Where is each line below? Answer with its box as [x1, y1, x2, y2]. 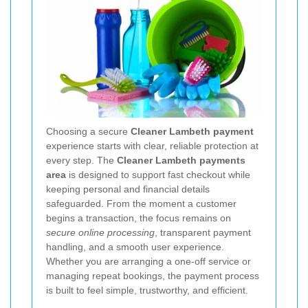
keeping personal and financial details [46, 183, 210, 195]
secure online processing [46, 226, 155, 238]
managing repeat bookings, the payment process [46, 269, 259, 281]
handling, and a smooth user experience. [46, 241, 224, 252]
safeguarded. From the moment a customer [46, 197, 236, 209]
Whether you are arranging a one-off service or [46, 255, 251, 267]
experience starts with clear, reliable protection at [46, 140, 258, 151]
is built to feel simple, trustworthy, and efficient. [46, 284, 248, 296]
